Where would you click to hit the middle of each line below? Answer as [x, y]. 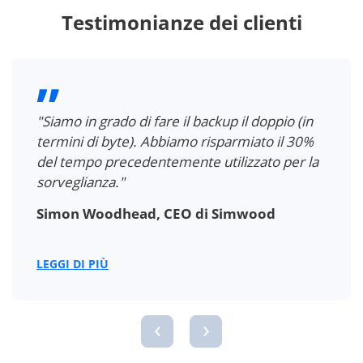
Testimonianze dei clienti [181, 23]
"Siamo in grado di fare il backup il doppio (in [175, 122]
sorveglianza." [81, 182]
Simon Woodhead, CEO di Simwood [156, 214]
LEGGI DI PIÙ [73, 264]
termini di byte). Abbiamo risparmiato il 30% [175, 142]
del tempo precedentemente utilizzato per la [177, 162]
